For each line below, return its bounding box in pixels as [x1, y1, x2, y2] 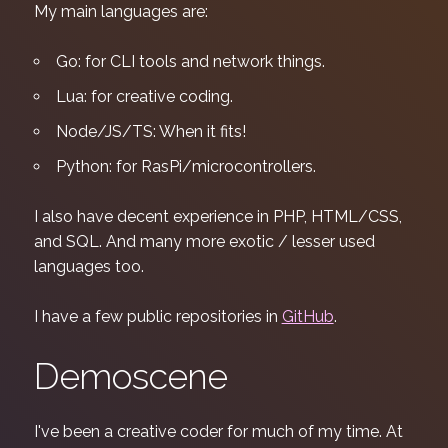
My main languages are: [33, 2, 208, 21]
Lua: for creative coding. [55, 87, 233, 106]
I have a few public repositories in [33, 307, 282, 326]
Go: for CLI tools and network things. [55, 52, 325, 71]
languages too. [33, 257, 144, 276]
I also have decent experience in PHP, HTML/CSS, [33, 207, 402, 226]
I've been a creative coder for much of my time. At [33, 422, 403, 441]
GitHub [281, 307, 334, 326]
